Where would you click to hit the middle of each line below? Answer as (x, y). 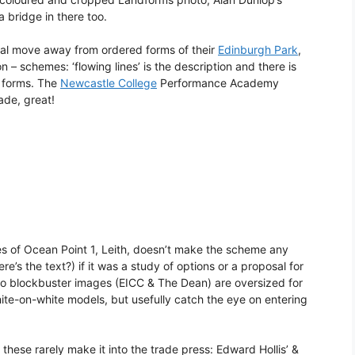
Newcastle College (109, 83)
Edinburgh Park (258, 50)
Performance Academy (218, 83)
